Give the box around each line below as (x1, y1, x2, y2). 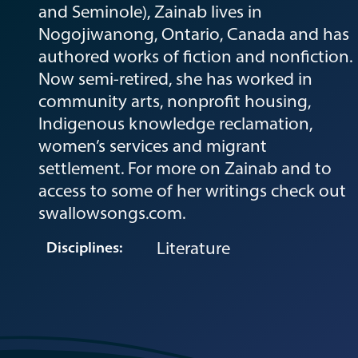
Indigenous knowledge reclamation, (38, 113, 312, 133)
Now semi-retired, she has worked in (38, 68, 312, 89)
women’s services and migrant (38, 135, 267, 156)
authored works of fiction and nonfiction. (38, 46, 352, 66)
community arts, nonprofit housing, (38, 90, 311, 111)
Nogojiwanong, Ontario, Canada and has (38, 23, 349, 44)
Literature (157, 237, 231, 258)
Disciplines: (46, 238, 122, 257)
